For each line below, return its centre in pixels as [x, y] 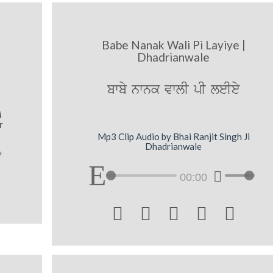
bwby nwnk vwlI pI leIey [174, 90]
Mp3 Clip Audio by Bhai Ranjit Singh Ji [173, 136]
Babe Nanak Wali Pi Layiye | [173, 45]
